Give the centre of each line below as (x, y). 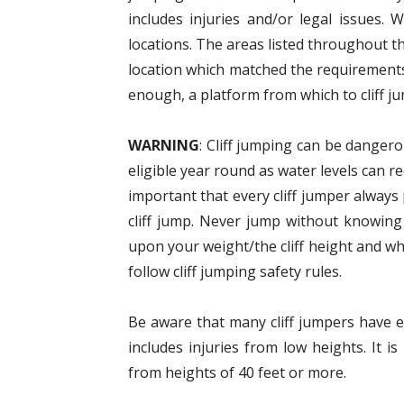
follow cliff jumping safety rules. (235, 271)
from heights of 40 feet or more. (237, 372)
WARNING (164, 145)
